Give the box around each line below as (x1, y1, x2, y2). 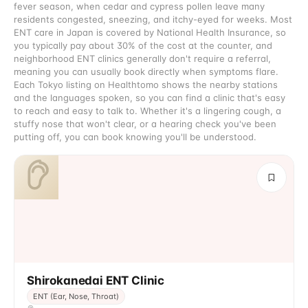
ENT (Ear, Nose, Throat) (33, 291, 119, 301)
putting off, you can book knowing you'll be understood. (14, 131, 256, 142)
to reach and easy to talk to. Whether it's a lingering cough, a (14, 105, 281, 116)
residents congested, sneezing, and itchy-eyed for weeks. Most (14, 14, 292, 25)
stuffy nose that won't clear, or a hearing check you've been (14, 118, 276, 129)
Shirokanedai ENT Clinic (27, 274, 165, 287)
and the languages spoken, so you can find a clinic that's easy (14, 92, 285, 103)
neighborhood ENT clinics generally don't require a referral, (14, 53, 271, 64)
